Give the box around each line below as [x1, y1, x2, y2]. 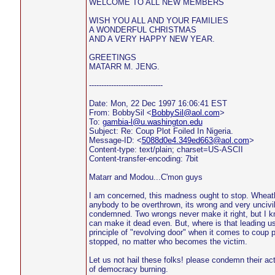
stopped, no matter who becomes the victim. [88, 237, 247, 246]
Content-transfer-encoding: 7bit [88, 154, 198, 163]
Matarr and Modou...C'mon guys [88, 172, 203, 182]
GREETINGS [88, 53, 136, 62]
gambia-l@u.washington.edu [102, 117, 203, 126]
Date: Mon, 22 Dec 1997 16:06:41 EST [88, 99, 227, 108]
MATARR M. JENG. [88, 62, 160, 71]
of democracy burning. [88, 265, 168, 274]
